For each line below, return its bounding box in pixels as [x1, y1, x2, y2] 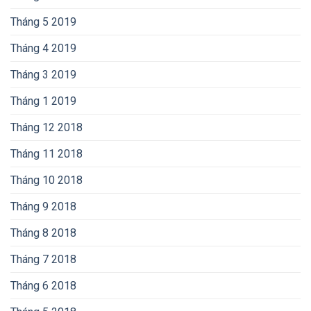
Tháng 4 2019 [10, 41, 76, 55]
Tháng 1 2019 [10, 94, 76, 108]
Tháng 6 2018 [10, 278, 76, 292]
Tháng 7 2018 [10, 252, 76, 266]
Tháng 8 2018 [10, 226, 76, 239]
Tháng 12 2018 [10, 120, 83, 134]
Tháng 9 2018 [10, 199, 76, 213]
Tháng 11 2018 [10, 146, 83, 160]
